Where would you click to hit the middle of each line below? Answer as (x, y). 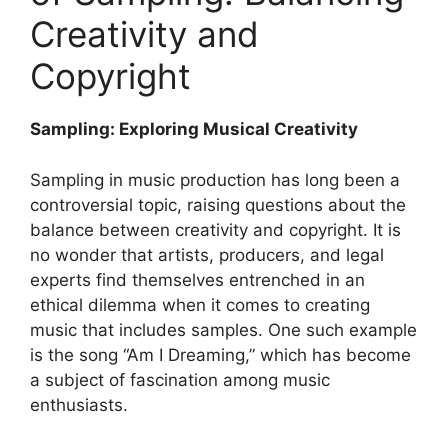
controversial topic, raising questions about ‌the (218, 204)
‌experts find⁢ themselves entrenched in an (197, 279)
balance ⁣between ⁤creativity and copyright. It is (215, 229)
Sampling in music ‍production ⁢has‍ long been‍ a (215, 179)
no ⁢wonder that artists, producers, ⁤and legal (207, 254)
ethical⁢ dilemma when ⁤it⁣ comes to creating (200, 304)
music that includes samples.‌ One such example (223, 329)
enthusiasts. (79, 404)
